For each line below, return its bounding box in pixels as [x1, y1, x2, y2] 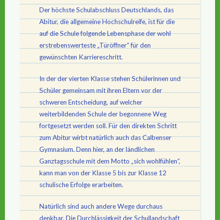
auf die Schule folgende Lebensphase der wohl [39, 29, 171, 37]
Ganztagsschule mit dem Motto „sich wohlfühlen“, [39, 157, 180, 165]
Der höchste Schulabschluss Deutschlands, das [39, 5, 174, 14]
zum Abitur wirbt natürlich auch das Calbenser [39, 134, 171, 142]
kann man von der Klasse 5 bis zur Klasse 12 [39, 169, 166, 177]
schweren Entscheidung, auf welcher [39, 98, 142, 107]
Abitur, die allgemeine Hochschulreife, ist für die [39, 17, 175, 26]
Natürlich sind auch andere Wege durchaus [39, 202, 163, 211]
